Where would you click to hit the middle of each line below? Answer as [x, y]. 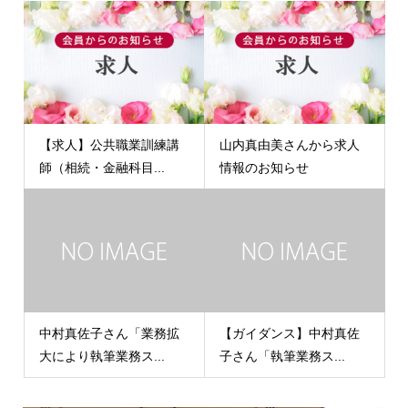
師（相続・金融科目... [102, 167]
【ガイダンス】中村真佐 [290, 333]
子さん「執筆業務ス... [282, 356]
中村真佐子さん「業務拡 [109, 333]
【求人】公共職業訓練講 [109, 144]
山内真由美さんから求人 [290, 144]
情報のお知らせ [264, 167]
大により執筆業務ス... [102, 356]
